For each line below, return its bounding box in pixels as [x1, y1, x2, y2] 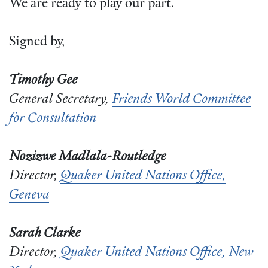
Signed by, [9, 35, 65, 50]
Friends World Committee [112, 93, 251, 107]
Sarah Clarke [9, 227, 80, 241]
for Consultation [9, 112, 102, 126]
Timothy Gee [9, 74, 77, 88]
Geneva [9, 188, 49, 203]
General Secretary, [9, 93, 112, 107]
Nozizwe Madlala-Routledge [9, 150, 166, 165]
